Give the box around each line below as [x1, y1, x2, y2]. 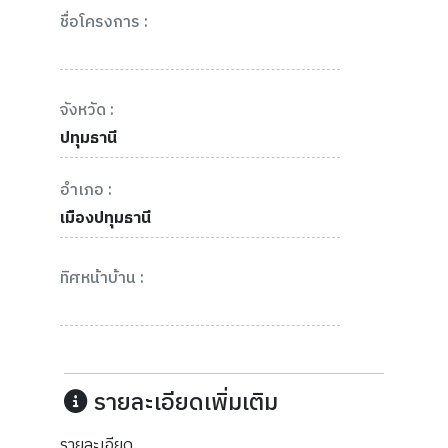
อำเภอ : [60, 176, 112, 204]
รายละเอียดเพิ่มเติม [87, 383, 278, 423]
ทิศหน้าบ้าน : [60, 264, 144, 292]
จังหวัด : [60, 96, 114, 124]
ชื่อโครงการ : [60, 8, 148, 36]
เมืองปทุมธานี [60, 204, 151, 232]
